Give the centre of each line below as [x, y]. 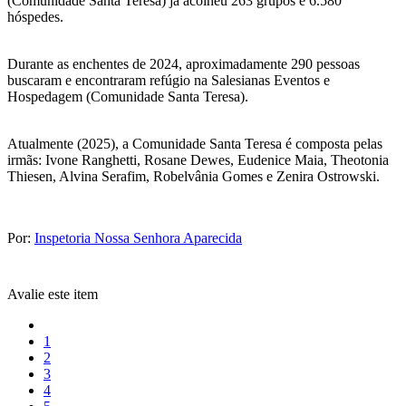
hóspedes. [35, 17]
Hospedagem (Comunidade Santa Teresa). [128, 97]
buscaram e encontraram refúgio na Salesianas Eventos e [169, 81]
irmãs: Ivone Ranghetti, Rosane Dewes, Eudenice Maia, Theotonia [198, 160]
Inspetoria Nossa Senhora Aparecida [138, 238]
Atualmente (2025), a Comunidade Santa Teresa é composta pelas [195, 144]
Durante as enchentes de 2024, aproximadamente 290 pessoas [184, 64]
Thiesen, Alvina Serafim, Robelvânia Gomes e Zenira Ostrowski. [193, 177]
